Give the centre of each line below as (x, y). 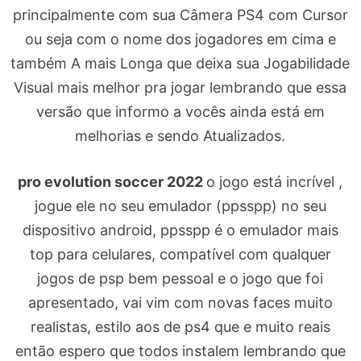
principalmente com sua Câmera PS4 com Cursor (180, 15)
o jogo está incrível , (275, 182)
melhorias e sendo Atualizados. (180, 136)
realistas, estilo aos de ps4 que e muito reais (180, 327)
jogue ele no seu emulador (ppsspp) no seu (180, 206)
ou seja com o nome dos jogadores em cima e (180, 39)
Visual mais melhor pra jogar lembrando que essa (180, 87)
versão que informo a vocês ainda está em (180, 112)
